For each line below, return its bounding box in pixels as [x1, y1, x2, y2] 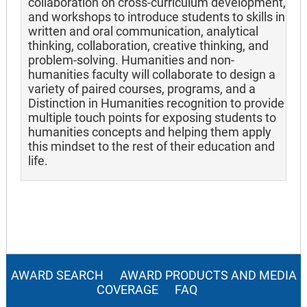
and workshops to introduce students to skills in [28, 10, 285, 25]
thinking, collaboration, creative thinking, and [28, 38, 269, 53]
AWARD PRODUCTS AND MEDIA [119, 268, 297, 282]
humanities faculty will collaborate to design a [28, 67, 275, 82]
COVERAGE [96, 282, 158, 297]
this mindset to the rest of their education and [28, 139, 275, 154]
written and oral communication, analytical [28, 24, 258, 39]
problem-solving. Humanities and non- [28, 53, 234, 68]
